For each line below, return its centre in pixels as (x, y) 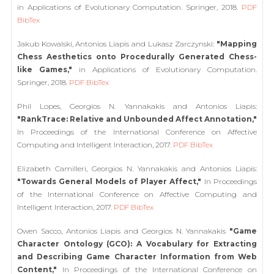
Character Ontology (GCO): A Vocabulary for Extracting (137, 243)
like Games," (45, 69)
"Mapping (237, 43)
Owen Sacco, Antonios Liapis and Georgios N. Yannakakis (123, 231)
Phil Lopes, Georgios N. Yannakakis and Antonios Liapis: (137, 106)
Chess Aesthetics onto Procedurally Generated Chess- (137, 56)
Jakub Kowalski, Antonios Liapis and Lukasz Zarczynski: (117, 43)
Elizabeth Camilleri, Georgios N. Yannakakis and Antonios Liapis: (137, 168)
